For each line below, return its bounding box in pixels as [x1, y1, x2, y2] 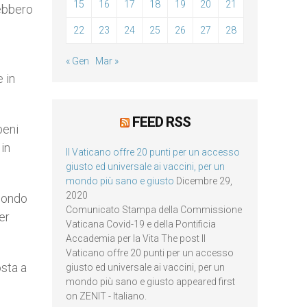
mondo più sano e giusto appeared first [66, 276, 235, 287]
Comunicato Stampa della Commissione [66, 204, 242, 215]
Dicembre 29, [176, 175, 232, 186]
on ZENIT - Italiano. [66, 291, 147, 302]
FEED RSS [132, 114, 191, 130]
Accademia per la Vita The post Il [66, 233, 206, 244]
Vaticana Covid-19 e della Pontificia [66, 219, 216, 230]
